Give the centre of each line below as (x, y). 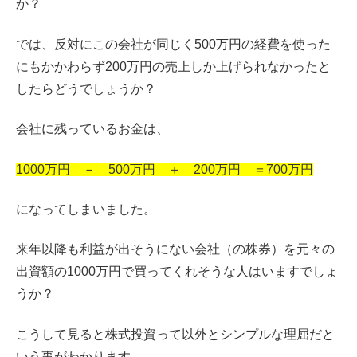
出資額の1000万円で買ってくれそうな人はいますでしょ (177, 272)
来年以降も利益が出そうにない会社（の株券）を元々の (175, 249)
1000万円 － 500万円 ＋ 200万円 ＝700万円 (165, 169)
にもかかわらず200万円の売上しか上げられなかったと (173, 66)
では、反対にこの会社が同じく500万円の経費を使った (173, 44)
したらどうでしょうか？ (86, 88)
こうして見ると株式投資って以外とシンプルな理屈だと (175, 334)
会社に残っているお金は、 (92, 129)
